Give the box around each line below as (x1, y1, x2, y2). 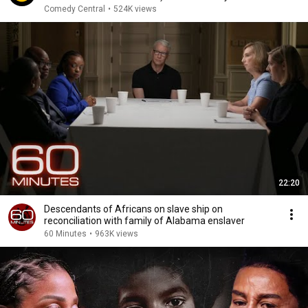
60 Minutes (44, 229, 87, 239)
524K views (113, 4, 157, 14)
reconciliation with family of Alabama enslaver (44, 215, 245, 226)
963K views (95, 229, 138, 239)
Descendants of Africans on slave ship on (44, 203, 223, 214)
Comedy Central (44, 4, 105, 14)
